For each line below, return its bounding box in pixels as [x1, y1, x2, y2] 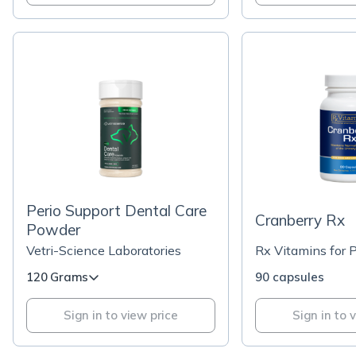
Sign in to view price [64, 308, 178, 323]
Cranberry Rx [255, 211, 345, 230]
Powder [26, 220, 80, 239]
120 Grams [26, 269, 89, 284]
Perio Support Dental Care [26, 201, 207, 220]
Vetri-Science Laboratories [26, 242, 181, 258]
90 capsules [255, 269, 324, 284]
